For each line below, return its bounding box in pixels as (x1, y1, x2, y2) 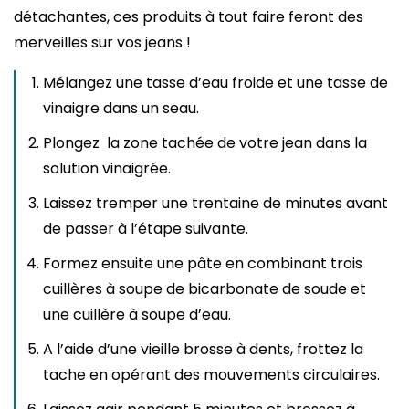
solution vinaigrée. (43, 157, 171, 179)
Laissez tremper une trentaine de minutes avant (43, 192, 388, 214)
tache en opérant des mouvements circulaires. (43, 363, 380, 385)
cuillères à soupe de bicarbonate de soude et (43, 278, 366, 299)
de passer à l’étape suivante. (43, 217, 248, 239)
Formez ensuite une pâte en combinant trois (43, 252, 362, 274)
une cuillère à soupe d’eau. (43, 303, 231, 325)
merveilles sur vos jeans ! (14, 31, 191, 53)
